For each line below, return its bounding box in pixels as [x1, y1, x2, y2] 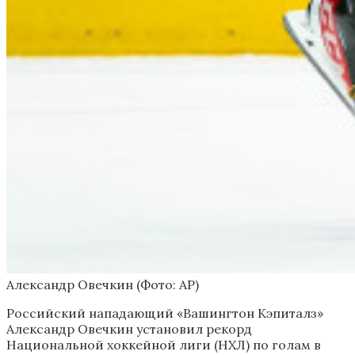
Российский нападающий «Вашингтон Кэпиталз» [6, 304, 323, 321]
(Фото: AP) [136, 276, 199, 292]
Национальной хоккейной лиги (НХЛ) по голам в [6, 336, 321, 353]
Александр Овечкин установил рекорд [6, 320, 252, 337]
